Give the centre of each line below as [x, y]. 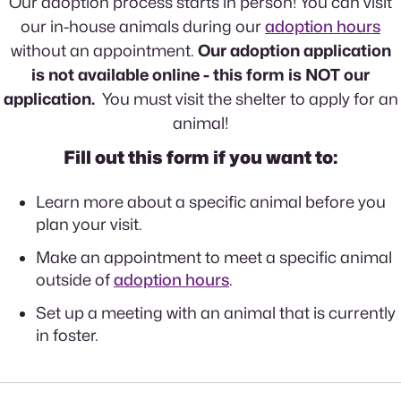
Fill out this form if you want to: [200, 158]
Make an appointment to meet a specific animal [214, 257]
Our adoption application [292, 51]
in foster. [67, 335]
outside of [75, 280]
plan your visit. [89, 224]
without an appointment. [102, 51]
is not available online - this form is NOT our [200, 75]
